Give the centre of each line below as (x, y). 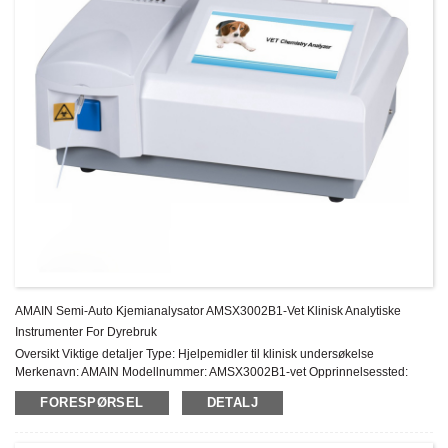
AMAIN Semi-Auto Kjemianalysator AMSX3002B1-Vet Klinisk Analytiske (208, 310)
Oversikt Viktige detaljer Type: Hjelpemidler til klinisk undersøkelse (195, 353)
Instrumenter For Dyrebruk (86, 331)
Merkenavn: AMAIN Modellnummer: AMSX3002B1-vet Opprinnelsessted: (212, 371)
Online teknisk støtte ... (76, 407)
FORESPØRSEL (92, 402)
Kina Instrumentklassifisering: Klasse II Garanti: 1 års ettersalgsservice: (206, 389)
